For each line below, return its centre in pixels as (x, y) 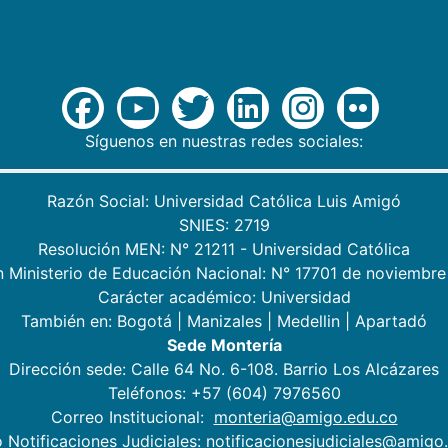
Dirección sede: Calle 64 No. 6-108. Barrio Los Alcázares (224, 368)
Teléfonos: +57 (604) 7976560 (224, 392)
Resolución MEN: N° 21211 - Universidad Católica (224, 248)
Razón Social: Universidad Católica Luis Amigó (224, 200)
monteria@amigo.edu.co (305, 416)
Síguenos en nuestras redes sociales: (224, 140)
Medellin (308, 320)
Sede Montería (224, 344)
